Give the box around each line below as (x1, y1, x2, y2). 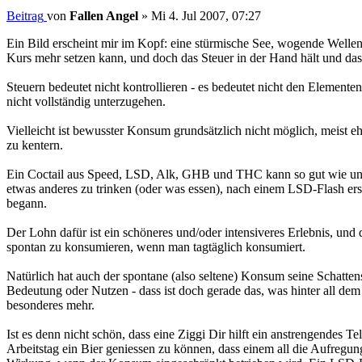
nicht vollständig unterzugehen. (6, 94, 166, 108)
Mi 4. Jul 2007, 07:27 (151, 8, 261, 23)
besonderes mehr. (6, 297, 95, 312)
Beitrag (6, 8, 44, 23)
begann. (6, 196, 47, 210)
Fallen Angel (69, 8, 138, 23)
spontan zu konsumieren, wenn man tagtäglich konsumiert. (6, 239, 305, 254)
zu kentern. (6, 137, 63, 152)
